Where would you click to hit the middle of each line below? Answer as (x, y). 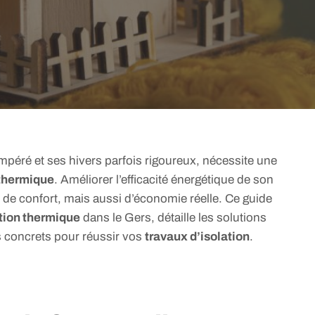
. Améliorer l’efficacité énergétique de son (164, 180)
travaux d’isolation (197, 237)
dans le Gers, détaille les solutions (173, 218)
